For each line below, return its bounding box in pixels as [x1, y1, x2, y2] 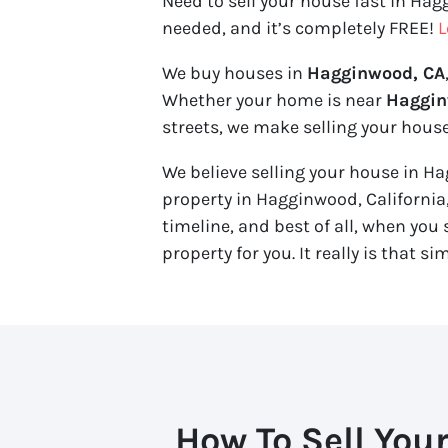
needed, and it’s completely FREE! [162, 16, 438, 39]
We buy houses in [162, 61, 307, 84]
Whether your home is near [162, 88, 386, 111]
